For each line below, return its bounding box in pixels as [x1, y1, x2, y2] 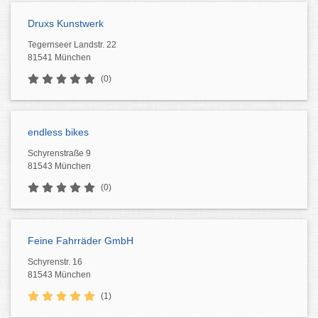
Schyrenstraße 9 [28, 148, 91, 158]
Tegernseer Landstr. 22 [28, 40, 116, 50]
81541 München [28, 53, 91, 62]
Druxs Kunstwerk [28, 18, 104, 29]
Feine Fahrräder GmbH [28, 235, 133, 246]
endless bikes [28, 126, 89, 138]
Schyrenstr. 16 [28, 257, 82, 267]
